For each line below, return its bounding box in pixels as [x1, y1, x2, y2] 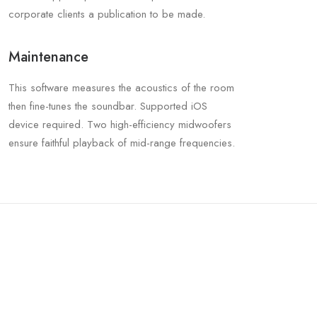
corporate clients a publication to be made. [8, 6, 205, 22]
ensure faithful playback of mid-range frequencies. [8, 135, 235, 151]
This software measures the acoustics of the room [8, 80, 234, 96]
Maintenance [8, 47, 88, 67]
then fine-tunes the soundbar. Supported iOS [8, 98, 207, 114]
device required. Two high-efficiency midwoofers [8, 117, 231, 132]
